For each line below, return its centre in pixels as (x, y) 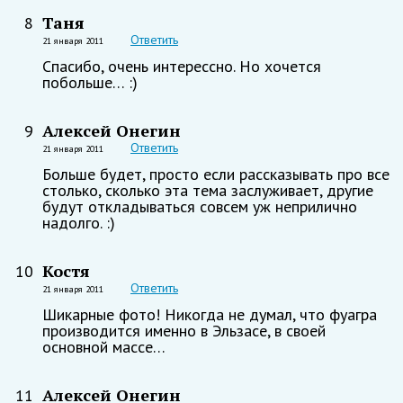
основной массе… (104, 346)
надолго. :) (79, 222)
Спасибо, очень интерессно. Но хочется (182, 66)
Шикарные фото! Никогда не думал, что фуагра (210, 314)
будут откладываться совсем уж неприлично (200, 206)
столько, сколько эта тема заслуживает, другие (208, 190)
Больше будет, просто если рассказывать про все (216, 174)
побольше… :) (90, 82)
